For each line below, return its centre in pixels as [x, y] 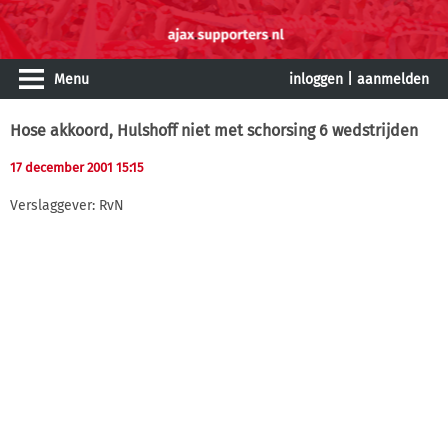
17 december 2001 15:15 [77, 167]
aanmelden [393, 79]
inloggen [316, 79]
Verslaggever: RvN [67, 205]
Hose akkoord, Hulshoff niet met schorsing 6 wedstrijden [214, 130]
